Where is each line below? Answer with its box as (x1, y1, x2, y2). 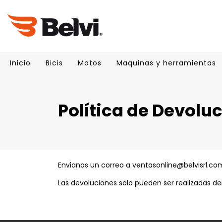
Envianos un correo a (58, 160, 132, 170)
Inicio (10, 58, 31, 68)
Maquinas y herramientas (116, 58, 216, 68)
